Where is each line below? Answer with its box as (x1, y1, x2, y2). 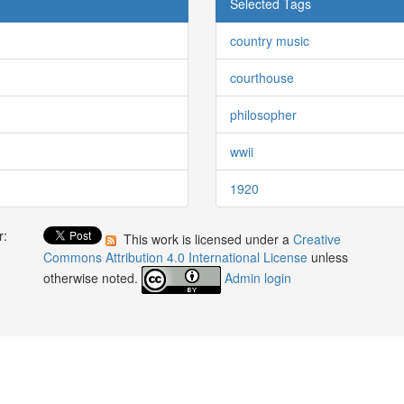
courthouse (230, 68, 294, 87)
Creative (293, 229, 342, 248)
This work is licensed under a (120, 229, 294, 248)
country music (230, 31, 309, 50)
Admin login (225, 268, 292, 287)
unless (311, 247, 349, 266)
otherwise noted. (43, 268, 142, 287)
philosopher (230, 105, 297, 124)
